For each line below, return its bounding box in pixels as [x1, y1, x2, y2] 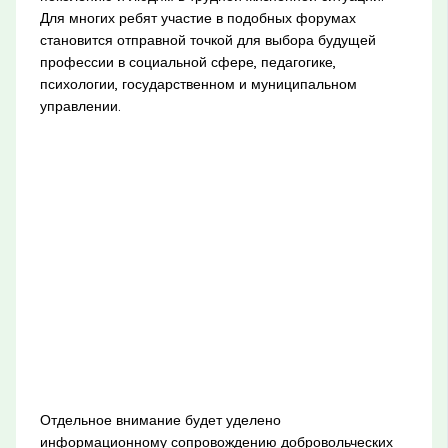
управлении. [39, 96, 121, 115]
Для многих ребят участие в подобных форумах [39, 8, 356, 27]
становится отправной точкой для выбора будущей [39, 30, 376, 49]
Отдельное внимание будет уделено [39, 410, 281, 429]
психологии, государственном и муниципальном [39, 74, 357, 93]
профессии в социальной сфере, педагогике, [39, 52, 336, 71]
